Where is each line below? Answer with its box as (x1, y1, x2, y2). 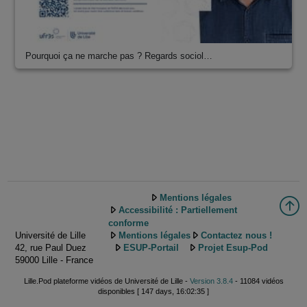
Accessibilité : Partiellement (119, 205, 237, 216)
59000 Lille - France (15, 254, 93, 265)
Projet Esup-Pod (197, 243, 268, 254)
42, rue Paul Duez (15, 242, 86, 253)
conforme (108, 217, 149, 228)
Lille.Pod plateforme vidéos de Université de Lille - (23, 277, 190, 286)
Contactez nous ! (201, 230, 272, 241)
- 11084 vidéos (232, 277, 284, 286)
